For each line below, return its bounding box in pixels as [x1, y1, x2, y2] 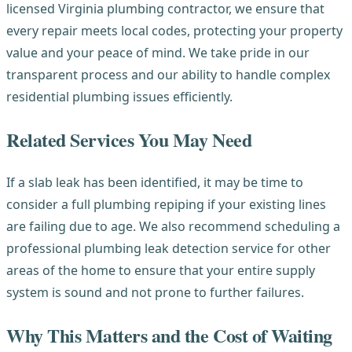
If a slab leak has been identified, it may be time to [6, 174, 303, 192]
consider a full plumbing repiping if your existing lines [6, 196, 326, 214]
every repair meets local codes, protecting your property [6, 21, 343, 39]
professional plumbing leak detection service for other [6, 240, 331, 258]
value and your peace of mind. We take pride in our [6, 43, 310, 61]
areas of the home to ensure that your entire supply [6, 262, 315, 280]
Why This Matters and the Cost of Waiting [6, 321, 332, 350]
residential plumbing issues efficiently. [6, 87, 233, 105]
